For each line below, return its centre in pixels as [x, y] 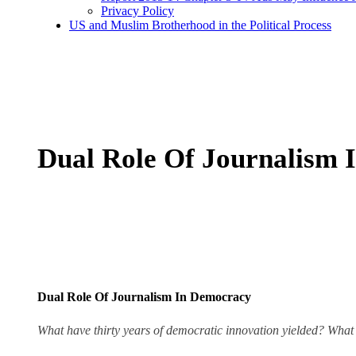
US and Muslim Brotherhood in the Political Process [200, 25]
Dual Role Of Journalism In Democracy [144, 297]
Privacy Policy [137, 11]
